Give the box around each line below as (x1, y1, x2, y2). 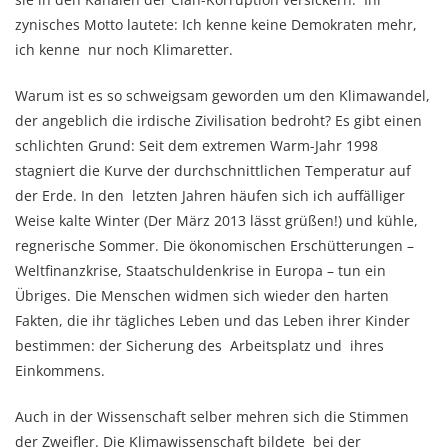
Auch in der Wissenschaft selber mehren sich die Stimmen (15, 407, 409, 426)
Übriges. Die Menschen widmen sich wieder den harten (15, 286, 389, 305)
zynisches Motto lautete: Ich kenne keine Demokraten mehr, (15, 15, 417, 34)
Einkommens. (15, 361, 105, 380)
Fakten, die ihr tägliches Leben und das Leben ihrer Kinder (15, 311, 410, 330)
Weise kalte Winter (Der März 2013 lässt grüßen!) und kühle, (15, 211, 418, 230)
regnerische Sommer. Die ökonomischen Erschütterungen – (15, 236, 414, 255)
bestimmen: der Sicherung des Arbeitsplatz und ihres (15, 336, 384, 355)
